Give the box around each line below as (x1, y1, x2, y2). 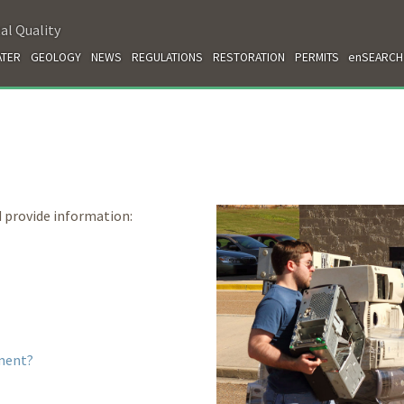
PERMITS (294, 49, 339, 65)
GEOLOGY (31, 49, 82, 65)
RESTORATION (212, 49, 285, 65)
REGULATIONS (131, 49, 203, 65)
